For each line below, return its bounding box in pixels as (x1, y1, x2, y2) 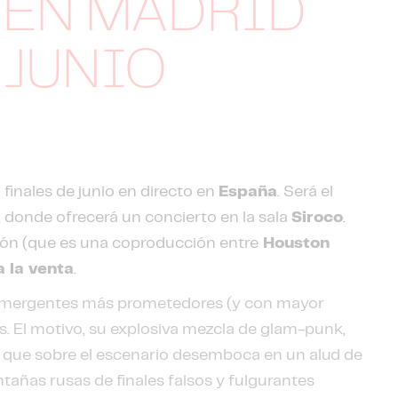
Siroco (291, 210, 344, 226)
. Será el (277, 184, 334, 200)
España (219, 184, 278, 200)
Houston (259, 235, 330, 251)
